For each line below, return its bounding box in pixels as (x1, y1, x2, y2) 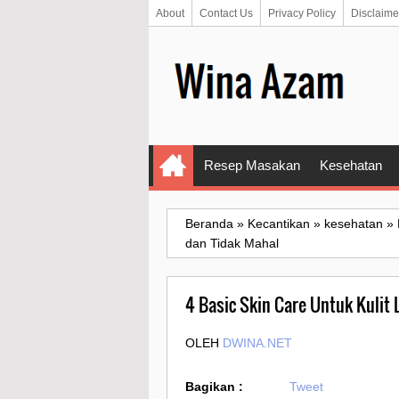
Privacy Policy (268, 7, 336, 20)
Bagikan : (185, 379, 243, 395)
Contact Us (199, 7, 253, 20)
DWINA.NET (223, 336, 292, 351)
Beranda (185, 216, 233, 232)
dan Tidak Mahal (185, 236, 279, 251)
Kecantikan (248, 216, 310, 232)
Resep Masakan (204, 158, 300, 174)
